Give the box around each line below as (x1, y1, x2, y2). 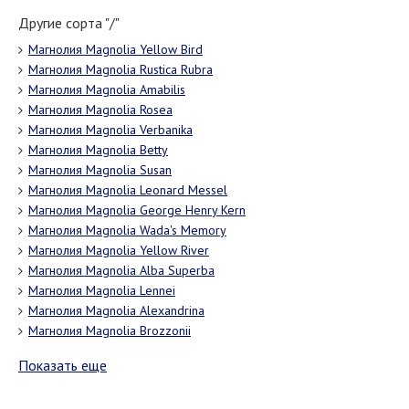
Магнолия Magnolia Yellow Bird (28, 40, 203, 58)
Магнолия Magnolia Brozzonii (28, 321, 191, 339)
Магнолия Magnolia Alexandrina (28, 301, 204, 319)
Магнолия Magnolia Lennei (28, 281, 175, 299)
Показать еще (18, 355, 107, 374)
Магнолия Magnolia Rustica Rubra (28, 60, 213, 78)
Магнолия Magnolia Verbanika (28, 121, 193, 138)
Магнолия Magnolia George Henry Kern (28, 201, 246, 218)
